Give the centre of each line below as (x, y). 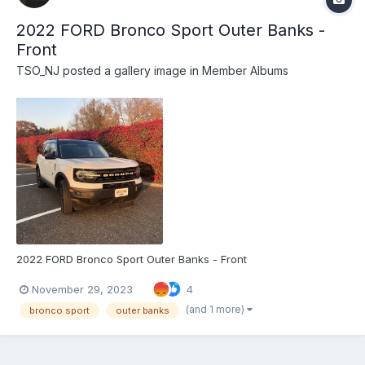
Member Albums (245, 70)
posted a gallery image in (131, 70)
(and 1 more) (216, 310)
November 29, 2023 (82, 289)
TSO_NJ (38, 70)
